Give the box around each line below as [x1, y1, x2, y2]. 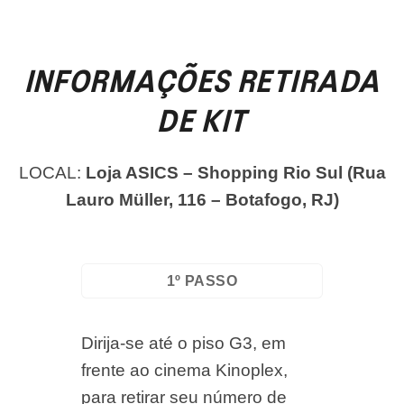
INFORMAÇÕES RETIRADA [23, 70, 381, 98]
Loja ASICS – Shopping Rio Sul [85, 162, 347, 182]
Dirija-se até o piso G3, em [80, 334, 286, 353]
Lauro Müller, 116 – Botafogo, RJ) [65, 189, 339, 209]
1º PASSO [166, 272, 238, 289]
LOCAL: [18, 162, 86, 182]
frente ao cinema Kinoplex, [80, 361, 288, 381]
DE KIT [157, 110, 247, 138]
